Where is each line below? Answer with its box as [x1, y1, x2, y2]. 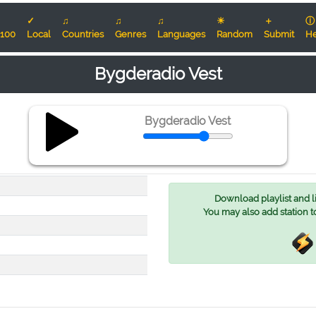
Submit [264, 29, 294, 39]
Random [217, 29, 253, 39]
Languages [157, 29, 205, 39]
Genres [115, 29, 146, 39]
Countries [62, 29, 104, 39]
